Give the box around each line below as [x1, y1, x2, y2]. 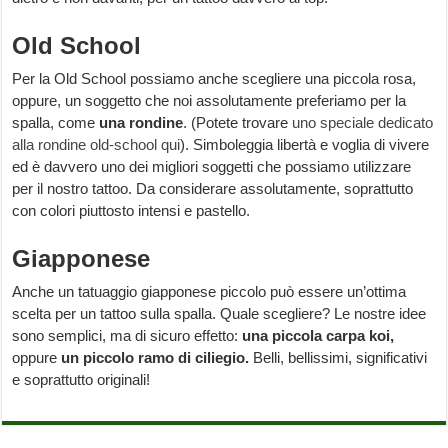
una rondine [99, 114, 184, 132]
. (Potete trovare [183, 114, 293, 132]
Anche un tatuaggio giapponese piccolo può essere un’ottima [12, 283, 407, 301]
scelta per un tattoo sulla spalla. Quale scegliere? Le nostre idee [12, 305, 427, 323]
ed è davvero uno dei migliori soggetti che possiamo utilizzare [12, 158, 412, 176]
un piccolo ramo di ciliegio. [61, 349, 250, 367]
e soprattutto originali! [12, 371, 151, 389]
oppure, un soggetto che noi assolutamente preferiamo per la [12, 92, 407, 110]
